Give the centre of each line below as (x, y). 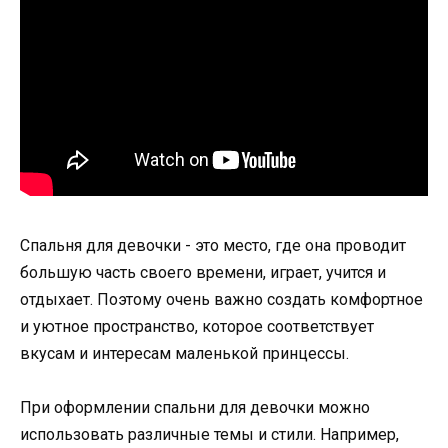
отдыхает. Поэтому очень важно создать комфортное (221, 299)
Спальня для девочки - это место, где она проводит (213, 245)
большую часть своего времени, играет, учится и (203, 272)
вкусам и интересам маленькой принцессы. (184, 353)
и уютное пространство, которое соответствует (197, 326)
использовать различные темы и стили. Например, (209, 434)
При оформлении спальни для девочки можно (195, 407)
